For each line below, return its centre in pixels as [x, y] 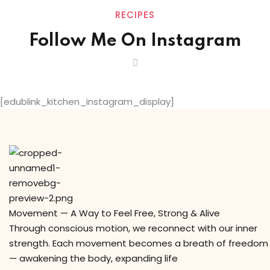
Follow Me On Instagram [135, 42]
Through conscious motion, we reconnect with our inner [133, 228]
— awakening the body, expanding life [93, 259]
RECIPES [135, 15]
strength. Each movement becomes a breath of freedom [139, 243]
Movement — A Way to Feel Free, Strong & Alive [115, 213]
